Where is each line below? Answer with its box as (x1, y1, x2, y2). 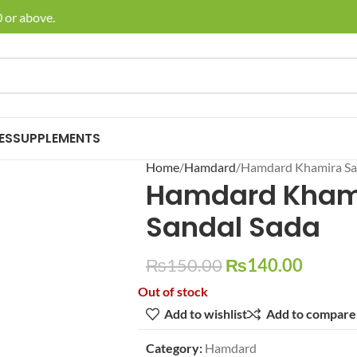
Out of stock (138, 283, 208, 299)
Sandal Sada (146, 207, 320, 246)
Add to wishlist (164, 306, 248, 322)
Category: (146, 339, 202, 355)
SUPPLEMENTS (13, 129, 100, 147)
